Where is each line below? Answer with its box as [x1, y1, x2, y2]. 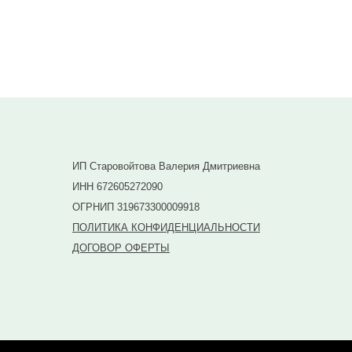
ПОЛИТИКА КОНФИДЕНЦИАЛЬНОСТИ [72, 222, 260, 233]
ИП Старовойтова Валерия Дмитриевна [72, 160, 260, 172]
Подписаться [123, 20, 225, 37]
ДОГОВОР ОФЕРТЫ [72, 242, 170, 254]
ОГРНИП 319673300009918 [72, 201, 200, 213]
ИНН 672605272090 [72, 181, 163, 192]
